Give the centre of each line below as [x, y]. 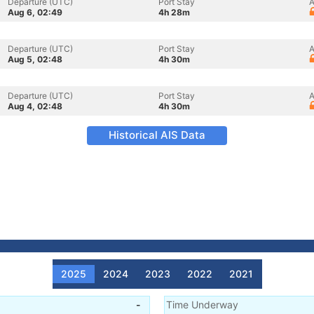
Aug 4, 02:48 [35, 106]
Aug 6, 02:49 [35, 12]
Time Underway [202, 305]
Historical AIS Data [157, 135]
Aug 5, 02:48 [35, 59]
